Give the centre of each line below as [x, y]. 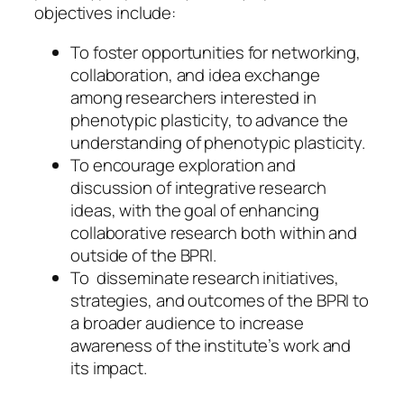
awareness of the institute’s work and [211, 345]
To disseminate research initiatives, [205, 277]
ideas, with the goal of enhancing [195, 210]
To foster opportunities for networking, [216, 52]
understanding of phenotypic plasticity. [218, 142]
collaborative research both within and [214, 232]
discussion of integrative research [198, 187]
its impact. [109, 367]
